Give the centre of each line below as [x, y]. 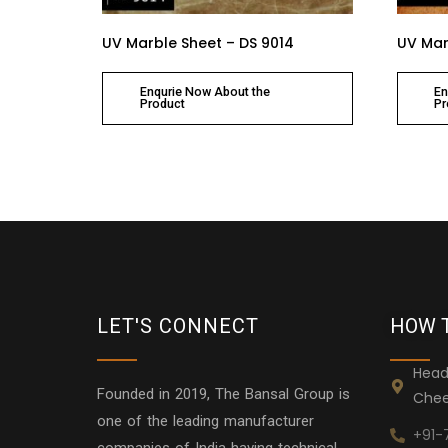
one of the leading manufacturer [205, 421]
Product [162, 104]
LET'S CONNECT [178, 326]
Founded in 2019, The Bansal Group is [223, 394]
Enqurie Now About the [204, 92]
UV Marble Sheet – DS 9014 [198, 43]
